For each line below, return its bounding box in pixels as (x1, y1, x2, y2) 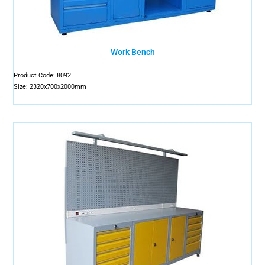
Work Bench (110, 47, 155, 57)
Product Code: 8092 (14, 72, 72, 79)
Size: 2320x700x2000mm (14, 83, 87, 91)
